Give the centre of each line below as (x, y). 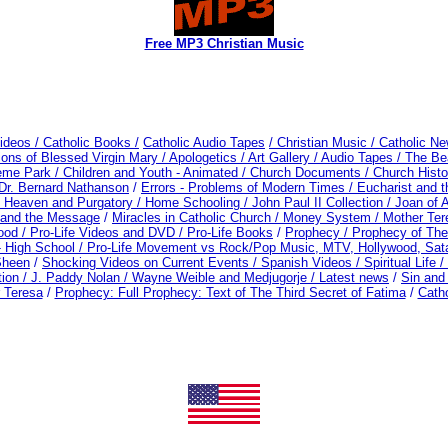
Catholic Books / (89, 142)
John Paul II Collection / (323, 202)
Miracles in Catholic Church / (197, 217)
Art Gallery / (284, 157)
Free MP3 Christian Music (224, 43)
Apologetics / (208, 157)
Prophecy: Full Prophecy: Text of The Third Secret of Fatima (230, 292)
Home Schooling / (198, 202)
